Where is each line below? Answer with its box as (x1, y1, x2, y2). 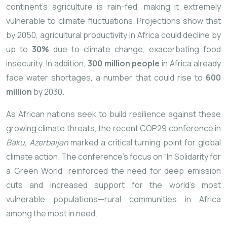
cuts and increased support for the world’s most (6, 179, 221, 191)
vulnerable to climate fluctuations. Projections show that (6, 15, 221, 27)
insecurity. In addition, (6, 58, 88, 69)
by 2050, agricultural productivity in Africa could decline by (6, 29, 221, 41)
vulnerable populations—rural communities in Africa (6, 194, 221, 205)
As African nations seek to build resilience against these (6, 108, 221, 120)
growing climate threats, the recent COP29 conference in (6, 123, 221, 134)
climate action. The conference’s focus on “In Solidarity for (6, 151, 221, 163)
